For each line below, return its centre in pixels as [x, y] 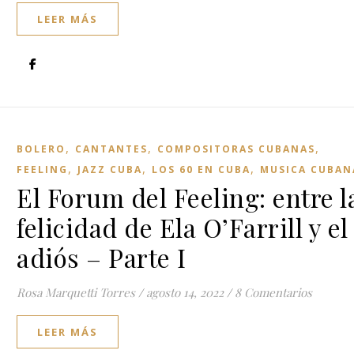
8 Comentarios [273, 292]
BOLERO [41, 149]
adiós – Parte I [102, 257]
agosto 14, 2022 [185, 292]
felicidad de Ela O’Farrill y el [183, 227]
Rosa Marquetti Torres [76, 292]
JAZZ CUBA [110, 169]
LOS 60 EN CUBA [201, 169]
